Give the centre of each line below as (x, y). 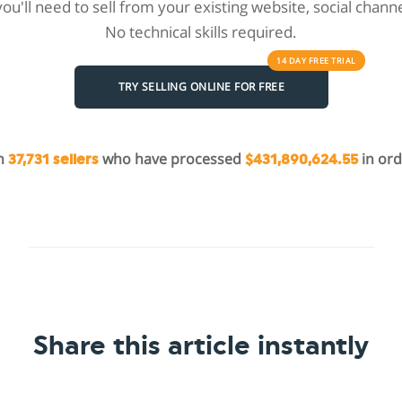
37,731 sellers (53, 159)
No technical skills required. (201, 31)
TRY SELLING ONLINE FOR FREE (201, 87)
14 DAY (293, 61)
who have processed (171, 158)
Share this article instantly (201, 346)
